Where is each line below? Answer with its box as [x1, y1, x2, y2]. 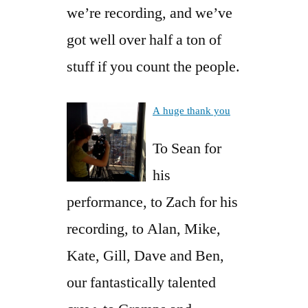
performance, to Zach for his [67, 192, 238, 212]
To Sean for [153, 138, 221, 158]
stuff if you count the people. [67, 56, 240, 76]
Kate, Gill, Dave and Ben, [67, 245, 224, 265]
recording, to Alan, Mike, [67, 219, 221, 239]
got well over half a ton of [67, 30, 221, 49]
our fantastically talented [67, 272, 216, 292]
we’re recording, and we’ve [67, 3, 232, 23]
